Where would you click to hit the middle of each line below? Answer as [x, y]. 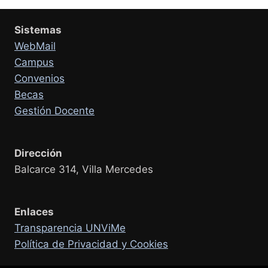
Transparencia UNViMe [70, 228]
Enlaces [34, 212]
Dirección [38, 153]
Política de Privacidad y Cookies [91, 244]
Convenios [39, 78]
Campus [34, 62]
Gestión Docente [54, 111]
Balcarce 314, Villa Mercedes [84, 169]
